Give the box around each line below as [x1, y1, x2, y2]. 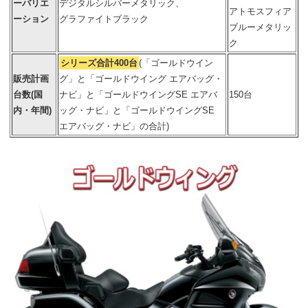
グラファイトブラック [59, 14, 148, 24]
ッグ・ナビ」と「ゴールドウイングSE [59, 105, 214, 115]
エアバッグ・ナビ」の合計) [59, 121, 169, 131]
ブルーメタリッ [229, 22, 291, 32]
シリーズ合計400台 [60, 58, 137, 68]
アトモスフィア [229, 6, 291, 16]
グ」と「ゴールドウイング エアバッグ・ [59, 74, 223, 84]
